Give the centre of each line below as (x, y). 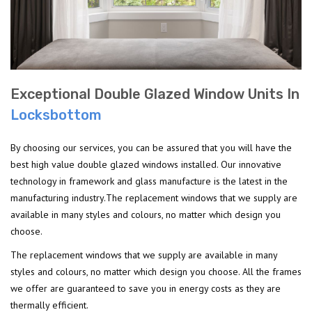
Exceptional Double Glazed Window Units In (155, 94)
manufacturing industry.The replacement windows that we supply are (154, 197)
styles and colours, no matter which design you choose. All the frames (156, 271)
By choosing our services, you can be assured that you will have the (151, 147)
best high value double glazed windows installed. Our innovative (146, 164)
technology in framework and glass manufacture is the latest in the (149, 181)
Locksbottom (56, 115)
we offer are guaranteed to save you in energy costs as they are (146, 288)
